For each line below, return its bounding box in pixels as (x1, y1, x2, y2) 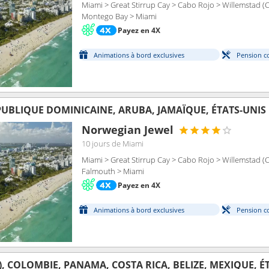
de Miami (112, 138, 144, 149)
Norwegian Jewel (82, 122, 174, 137)
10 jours (82, 138, 110, 149)
